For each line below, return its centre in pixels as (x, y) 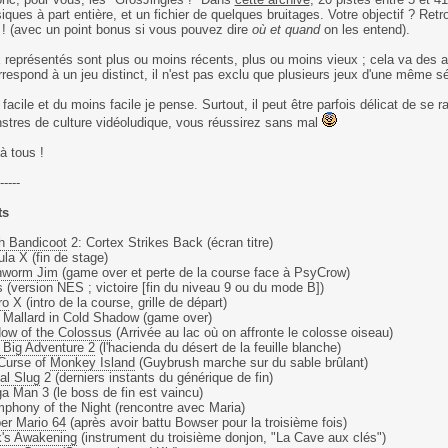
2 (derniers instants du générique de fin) (156, 377)
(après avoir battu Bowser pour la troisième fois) (206, 422)
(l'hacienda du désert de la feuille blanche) (217, 347)
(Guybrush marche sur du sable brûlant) (251, 362)
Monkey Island (92, 362)
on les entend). (364, 29)
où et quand (285, 29)
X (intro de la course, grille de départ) (117, 302)
